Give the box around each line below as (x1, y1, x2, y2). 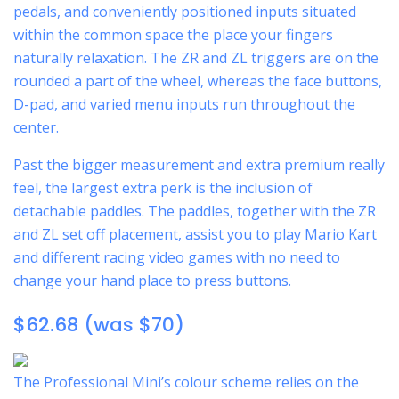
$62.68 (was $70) (13, 310, 184, 338)
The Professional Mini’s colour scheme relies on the (13, 372, 359, 393)
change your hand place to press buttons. (13, 271, 291, 290)
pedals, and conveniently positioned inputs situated (13, 2, 356, 21)
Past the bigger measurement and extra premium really (13, 155, 385, 175)
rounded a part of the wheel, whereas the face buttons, (13, 71, 382, 91)
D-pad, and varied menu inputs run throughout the (13, 94, 355, 114)
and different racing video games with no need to (13, 248, 340, 267)
